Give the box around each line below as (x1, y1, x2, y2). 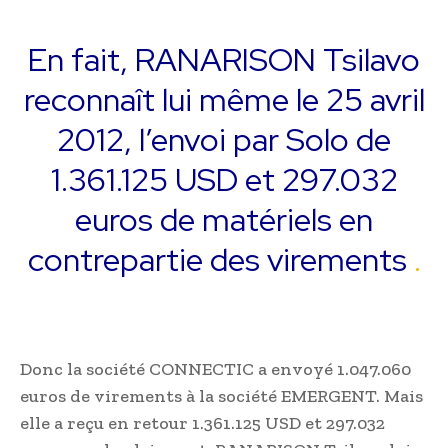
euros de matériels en (75, 197, 373, 241)
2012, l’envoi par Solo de (57, 117, 391, 161)
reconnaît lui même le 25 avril (23, 77, 425, 121)
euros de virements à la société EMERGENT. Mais (20, 384, 423, 407)
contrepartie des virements (27, 237, 407, 281)
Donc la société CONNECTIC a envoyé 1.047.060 (20, 357, 411, 380)
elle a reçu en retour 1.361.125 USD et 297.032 (20, 411, 385, 434)
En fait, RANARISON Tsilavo (28, 37, 420, 81)
